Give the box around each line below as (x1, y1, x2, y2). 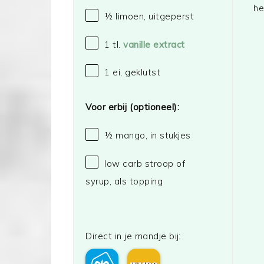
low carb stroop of (104, 157, 185, 169)
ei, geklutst (110, 66, 160, 78)
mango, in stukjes (113, 130, 193, 141)
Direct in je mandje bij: (85, 230, 181, 242)
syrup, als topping (85, 175, 163, 187)
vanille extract (123, 38, 185, 50)
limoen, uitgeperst (113, 11, 194, 22)
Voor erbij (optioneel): (85, 101, 179, 113)
